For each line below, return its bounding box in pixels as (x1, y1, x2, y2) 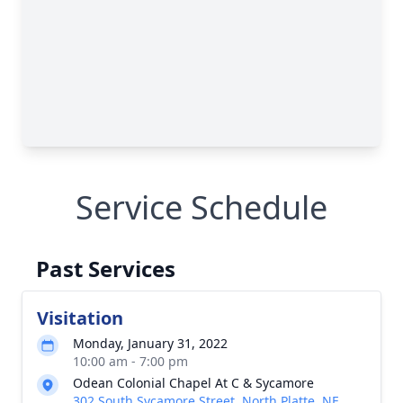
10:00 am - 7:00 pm (73, 353, 188, 370)
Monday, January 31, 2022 (73, 335, 228, 352)
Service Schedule (76, 185, 327, 229)
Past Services (36, 254, 175, 283)
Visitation (37, 306, 123, 330)
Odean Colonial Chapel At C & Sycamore (73, 374, 314, 391)
